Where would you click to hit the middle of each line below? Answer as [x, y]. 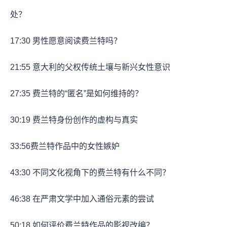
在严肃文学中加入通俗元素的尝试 [92, 199]
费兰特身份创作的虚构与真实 [84, 120]
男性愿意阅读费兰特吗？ [76, 41]
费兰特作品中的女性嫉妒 [75, 146]
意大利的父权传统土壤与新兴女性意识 [100, 67]
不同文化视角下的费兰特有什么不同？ [100, 172]
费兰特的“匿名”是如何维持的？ [87, 93]
